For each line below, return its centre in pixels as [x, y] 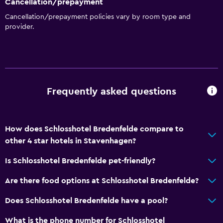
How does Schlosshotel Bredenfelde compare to [94, 129]
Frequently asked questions [111, 92]
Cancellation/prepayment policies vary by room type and [98, 17]
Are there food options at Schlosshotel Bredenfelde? [102, 180]
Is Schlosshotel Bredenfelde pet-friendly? [80, 161]
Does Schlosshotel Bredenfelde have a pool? [86, 200]
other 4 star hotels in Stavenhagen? [70, 141]
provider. [20, 27]
